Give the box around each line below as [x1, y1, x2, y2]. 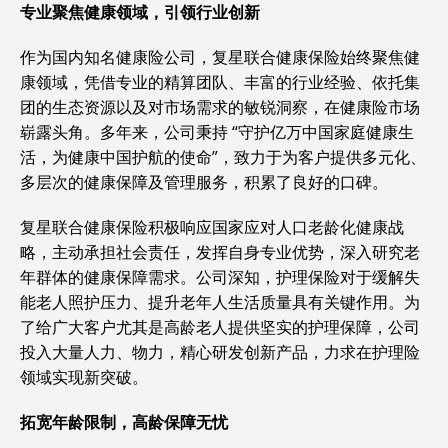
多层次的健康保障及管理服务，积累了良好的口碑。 [20, 171, 388, 193]
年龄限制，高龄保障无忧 [52, 411, 228, 433]
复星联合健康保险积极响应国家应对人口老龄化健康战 [20, 216, 404, 238]
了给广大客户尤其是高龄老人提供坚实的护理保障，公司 [20, 316, 420, 338]
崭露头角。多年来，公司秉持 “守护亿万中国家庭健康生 [20, 121, 414, 143]
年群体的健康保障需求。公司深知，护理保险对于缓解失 [20, 266, 420, 288]
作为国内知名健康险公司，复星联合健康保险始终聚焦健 [20, 46, 420, 68]
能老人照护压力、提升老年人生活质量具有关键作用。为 [20, 291, 420, 313]
